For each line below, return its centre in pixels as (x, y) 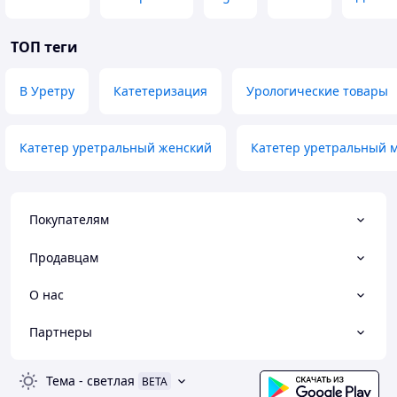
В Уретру (47, 91)
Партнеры (61, 332)
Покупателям (69, 220)
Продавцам (64, 257)
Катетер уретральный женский (116, 148)
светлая (111, 381)
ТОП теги (44, 47)
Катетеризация (160, 91)
